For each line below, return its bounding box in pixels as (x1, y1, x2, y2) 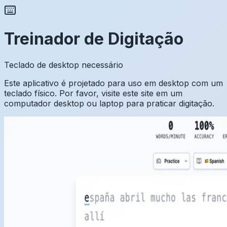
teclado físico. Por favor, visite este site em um (4, 88, 182, 98)
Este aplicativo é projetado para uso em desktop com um (4, 78, 223, 88)
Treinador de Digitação (4, 29, 183, 49)
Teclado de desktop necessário (4, 59, 123, 70)
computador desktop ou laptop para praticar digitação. (4, 98, 214, 108)
